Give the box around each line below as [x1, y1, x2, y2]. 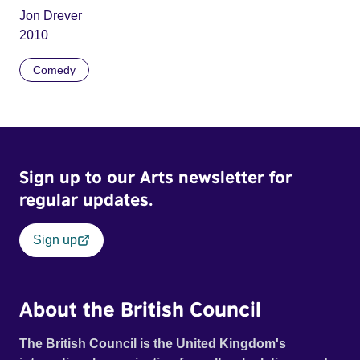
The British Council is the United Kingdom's [19, 337, 286, 351]
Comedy [33, 63, 76, 77]
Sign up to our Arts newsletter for [19, 166, 292, 188]
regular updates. [19, 189, 153, 211]
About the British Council [19, 297, 261, 321]
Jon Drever [19, 9, 82, 23]
